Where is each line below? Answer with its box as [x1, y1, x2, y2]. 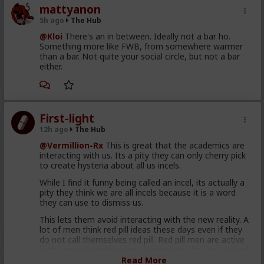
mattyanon [39, 1, 101, 17]
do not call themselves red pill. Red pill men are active [39, 233, 245, 245]
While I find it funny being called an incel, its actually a [39, 176, 245, 188]
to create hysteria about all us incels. [39, 159, 181, 171]
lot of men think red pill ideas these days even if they [39, 223, 243, 235]
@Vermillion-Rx [39, 139, 104, 151]
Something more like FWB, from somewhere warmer [39, 40, 243, 52]
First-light [39, 110, 95, 126]
